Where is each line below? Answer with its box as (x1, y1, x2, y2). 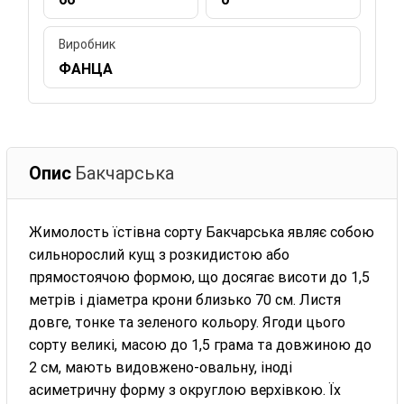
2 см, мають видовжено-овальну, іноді (29, 358, 293, 376)
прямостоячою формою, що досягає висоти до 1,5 (29, 268, 371, 286)
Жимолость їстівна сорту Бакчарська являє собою (29, 223, 375, 241)
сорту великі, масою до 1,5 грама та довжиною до (29, 335, 372, 353)
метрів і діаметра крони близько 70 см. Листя (29, 290, 342, 308)
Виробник (59, 36, 116, 51)
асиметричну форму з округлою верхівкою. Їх (29, 381, 342, 399)
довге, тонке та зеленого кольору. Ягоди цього (29, 313, 346, 331)
